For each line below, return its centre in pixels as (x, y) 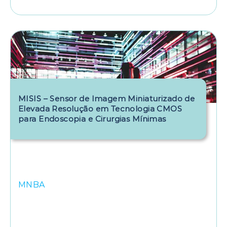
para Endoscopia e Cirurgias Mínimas (92, 119)
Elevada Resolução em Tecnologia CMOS (100, 108)
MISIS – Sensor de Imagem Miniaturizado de (107, 98)
